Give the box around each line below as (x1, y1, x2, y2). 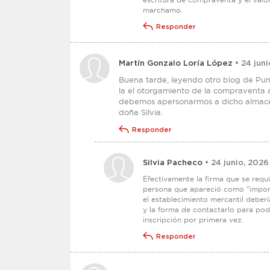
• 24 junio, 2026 (202, 159, 269, 167)
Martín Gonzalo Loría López (119, 60, 233, 67)
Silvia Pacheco (143, 159, 202, 167)
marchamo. (143, 5, 183, 14)
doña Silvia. (119, 107, 163, 117)
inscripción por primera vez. (143, 215, 243, 224)
